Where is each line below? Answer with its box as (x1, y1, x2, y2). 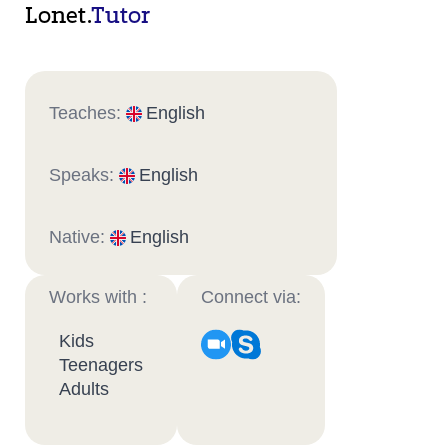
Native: (49, 227, 110, 247)
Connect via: (201, 287, 301, 307)
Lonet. (25, 5, 91, 29)
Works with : (49, 287, 147, 307)
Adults (59, 379, 109, 399)
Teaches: (49, 103, 126, 123)
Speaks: (49, 165, 119, 185)
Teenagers (59, 355, 143, 375)
